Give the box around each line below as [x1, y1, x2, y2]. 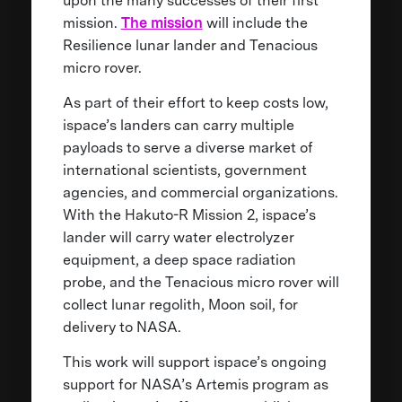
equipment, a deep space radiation [62, 250, 296, 268]
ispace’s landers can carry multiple [62, 116, 294, 134]
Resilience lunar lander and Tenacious [62, 36, 318, 54]
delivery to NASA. [62, 318, 181, 336]
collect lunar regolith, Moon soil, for [62, 295, 298, 313]
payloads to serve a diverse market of [62, 138, 313, 156]
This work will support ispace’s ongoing [62, 353, 327, 371]
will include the [202, 13, 308, 31]
